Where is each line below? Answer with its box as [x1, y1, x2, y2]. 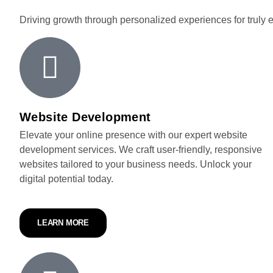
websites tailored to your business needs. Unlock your [19, 159, 252, 169]
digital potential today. [19, 174, 113, 184]
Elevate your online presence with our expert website [19, 130, 247, 140]
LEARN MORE [37, 218, 89, 227]
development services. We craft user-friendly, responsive [19, 144, 262, 155]
